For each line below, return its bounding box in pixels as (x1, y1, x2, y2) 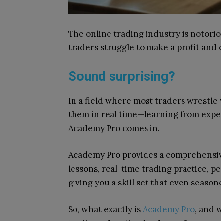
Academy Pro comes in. (68, 123, 160, 134)
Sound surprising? (68, 69, 175, 84)
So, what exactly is (68, 204, 143, 215)
